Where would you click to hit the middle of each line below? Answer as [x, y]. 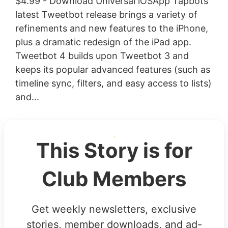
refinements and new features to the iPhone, [111, 28]
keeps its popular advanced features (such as [112, 69]
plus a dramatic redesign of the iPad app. [103, 42]
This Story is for [114, 150]
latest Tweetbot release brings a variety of [106, 14]
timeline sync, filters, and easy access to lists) [113, 83]
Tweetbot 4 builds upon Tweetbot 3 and [102, 55]
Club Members [114, 179]
